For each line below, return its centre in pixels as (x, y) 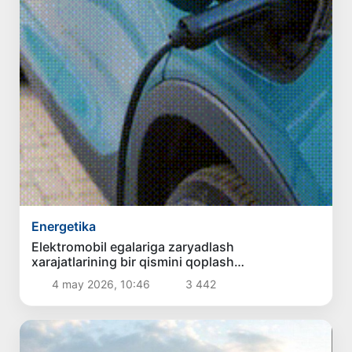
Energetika (64, 227)
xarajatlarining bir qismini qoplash (133, 262)
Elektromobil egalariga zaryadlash (133, 247)
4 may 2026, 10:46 (101, 284)
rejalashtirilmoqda (86, 277)
